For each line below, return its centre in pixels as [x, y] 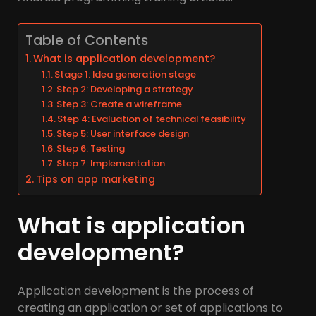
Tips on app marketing [95, 179]
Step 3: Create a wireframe [120, 104]
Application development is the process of [136, 291]
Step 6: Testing [91, 148]
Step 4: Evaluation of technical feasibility [152, 119]
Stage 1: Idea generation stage [126, 74]
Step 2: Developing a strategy [125, 89]
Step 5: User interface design [123, 134]
